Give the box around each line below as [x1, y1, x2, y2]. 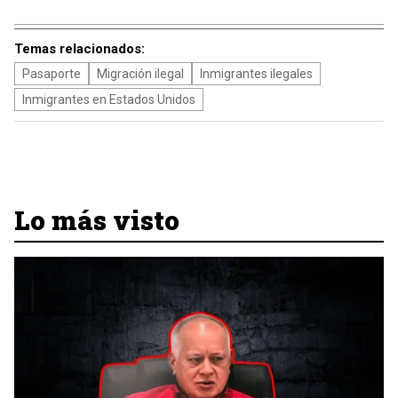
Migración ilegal [97, 67, 184, 81]
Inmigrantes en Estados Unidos [22, 92, 195, 107]
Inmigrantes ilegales [200, 67, 313, 81]
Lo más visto [14, 203, 179, 237]
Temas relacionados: [14, 41, 145, 57]
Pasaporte [22, 67, 81, 81]
